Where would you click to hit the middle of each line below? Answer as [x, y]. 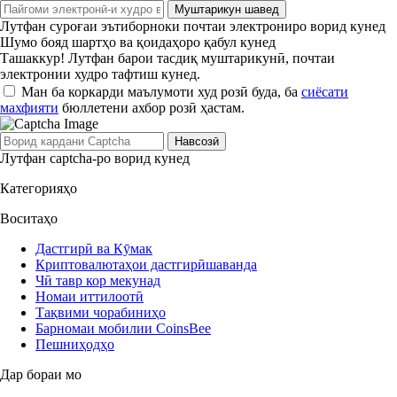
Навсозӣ [197, 141]
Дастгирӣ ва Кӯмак [94, 248]
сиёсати [325, 91]
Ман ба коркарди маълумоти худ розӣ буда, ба [161, 91]
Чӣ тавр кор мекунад [98, 280]
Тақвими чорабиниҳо [101, 312]
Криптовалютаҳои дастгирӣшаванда [146, 264]
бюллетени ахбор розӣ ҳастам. [152, 107]
